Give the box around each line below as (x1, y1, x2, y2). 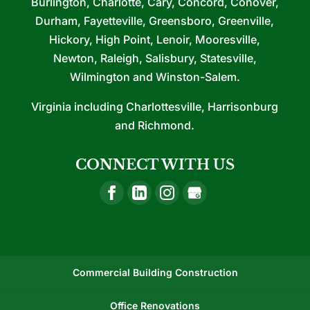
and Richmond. (115, 118, 195, 132)
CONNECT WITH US (75, 156, 235, 173)
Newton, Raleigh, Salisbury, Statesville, (53, 51, 257, 65)
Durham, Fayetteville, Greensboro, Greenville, (35, 13, 275, 28)
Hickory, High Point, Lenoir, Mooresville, (49, 32, 261, 46)
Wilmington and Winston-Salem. (69, 69, 240, 84)
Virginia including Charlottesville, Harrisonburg (31, 99, 279, 113)
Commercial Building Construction (72, 266, 238, 278)
